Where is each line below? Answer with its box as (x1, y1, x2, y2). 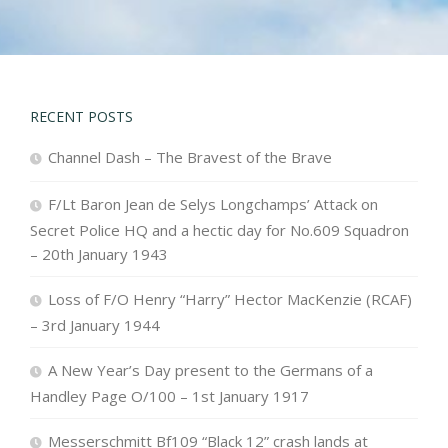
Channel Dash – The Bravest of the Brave (47, 147, 332, 167)
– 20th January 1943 (29, 244, 168, 264)
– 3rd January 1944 (29, 315, 160, 335)
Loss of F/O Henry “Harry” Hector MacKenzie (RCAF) (47, 289, 412, 309)
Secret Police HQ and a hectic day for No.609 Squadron (29, 220, 409, 240)
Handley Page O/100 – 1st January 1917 (29, 386, 309, 406)
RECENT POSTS (29, 107, 133, 126)
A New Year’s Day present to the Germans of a (47, 360, 373, 380)
